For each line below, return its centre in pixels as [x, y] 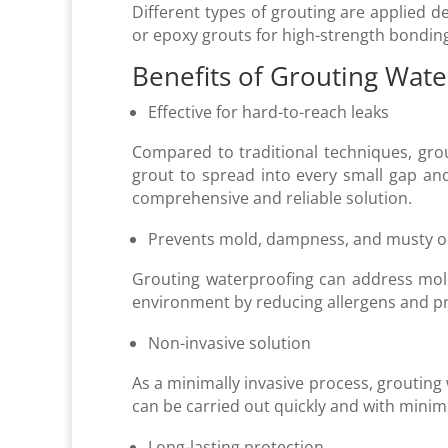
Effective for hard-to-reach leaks [268, 111]
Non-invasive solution [229, 342]
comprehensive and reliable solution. [272, 197]
